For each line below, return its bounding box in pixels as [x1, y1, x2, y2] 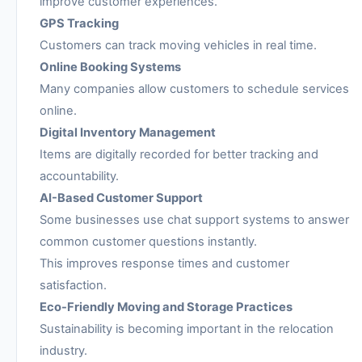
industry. [40, 343, 87, 358]
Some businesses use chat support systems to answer [40, 212, 349, 227]
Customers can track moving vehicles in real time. [40, 37, 317, 53]
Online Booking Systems [40, 59, 181, 74]
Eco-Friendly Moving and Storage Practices [40, 299, 293, 314]
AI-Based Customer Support [40, 190, 203, 205]
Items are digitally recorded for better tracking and [40, 146, 318, 162]
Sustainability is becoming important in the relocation [40, 321, 334, 336]
